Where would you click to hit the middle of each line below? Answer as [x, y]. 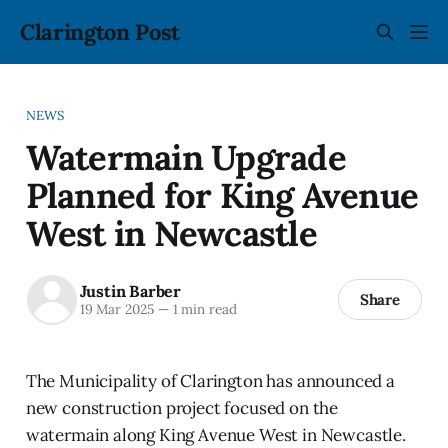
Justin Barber [130, 291]
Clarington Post [100, 32]
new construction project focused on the [182, 407]
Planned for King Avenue [222, 194]
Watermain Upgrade [185, 156]
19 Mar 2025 [116, 309]
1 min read [202, 309]
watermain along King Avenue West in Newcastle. [215, 434]
